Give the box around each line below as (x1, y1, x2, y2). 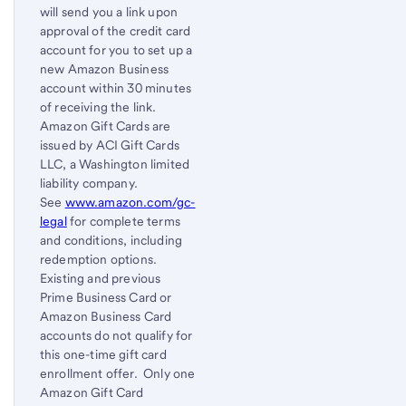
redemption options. (40, 251, 160, 266)
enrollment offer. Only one (40, 365, 196, 381)
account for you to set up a (40, 42, 193, 57)
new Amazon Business (40, 61, 169, 76)
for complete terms (66, 213, 180, 228)
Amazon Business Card (40, 308, 172, 324)
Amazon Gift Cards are (40, 118, 171, 133)
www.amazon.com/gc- (64, 194, 196, 209)
